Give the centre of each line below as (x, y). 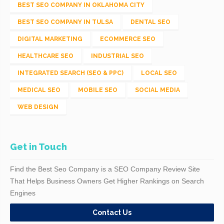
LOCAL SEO (159, 73)
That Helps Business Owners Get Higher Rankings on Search (107, 181)
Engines (23, 193)
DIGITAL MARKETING (50, 39)
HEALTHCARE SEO (45, 56)
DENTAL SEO (150, 22)
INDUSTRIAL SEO (117, 56)
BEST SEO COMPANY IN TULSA (65, 22)
